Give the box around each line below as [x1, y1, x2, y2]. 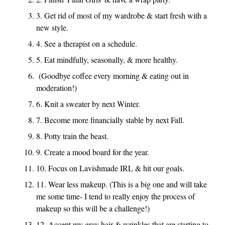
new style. [36, 22, 71, 33]
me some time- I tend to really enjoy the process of [36, 191, 195, 201]
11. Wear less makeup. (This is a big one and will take [36, 179, 207, 189]
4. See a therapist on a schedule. [36, 38, 140, 49]
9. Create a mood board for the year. [36, 147, 152, 157]
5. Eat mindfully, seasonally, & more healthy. [36, 54, 178, 65]
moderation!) [36, 82, 79, 93]
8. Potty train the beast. [36, 131, 111, 141]
